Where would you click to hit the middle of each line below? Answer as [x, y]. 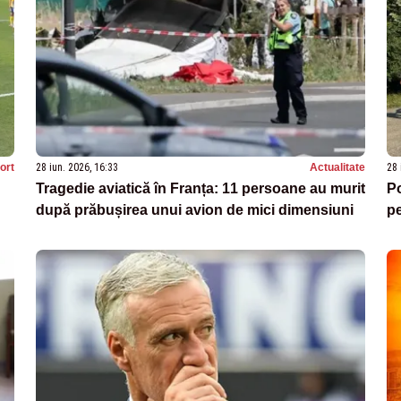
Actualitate [337, 167]
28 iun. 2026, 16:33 [77, 167]
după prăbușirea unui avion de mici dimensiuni [195, 209]
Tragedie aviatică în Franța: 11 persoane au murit [200, 188]
